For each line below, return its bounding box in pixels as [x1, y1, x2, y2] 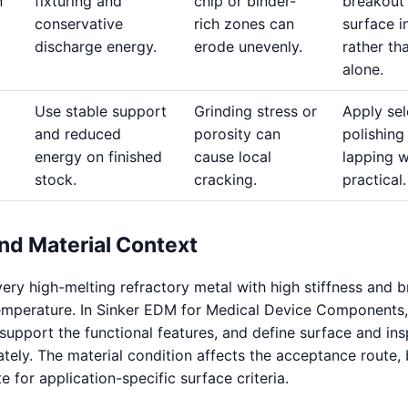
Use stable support [35, 102, 167, 120]
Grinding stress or [194, 102, 317, 120]
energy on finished [35, 148, 162, 166]
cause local [194, 148, 271, 166]
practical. [342, 170, 406, 189]
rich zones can [194, 15, 294, 33]
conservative [35, 15, 123, 33]
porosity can [194, 125, 280, 143]
